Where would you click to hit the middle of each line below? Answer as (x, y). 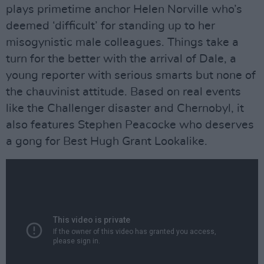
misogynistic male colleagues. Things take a (122, 42)
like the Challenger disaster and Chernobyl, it (125, 108)
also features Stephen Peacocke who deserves (130, 125)
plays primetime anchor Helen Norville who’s (124, 9)
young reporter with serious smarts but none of (131, 75)
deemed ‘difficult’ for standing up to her (110, 26)
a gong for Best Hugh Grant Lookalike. (107, 141)
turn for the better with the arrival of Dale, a (121, 59)
